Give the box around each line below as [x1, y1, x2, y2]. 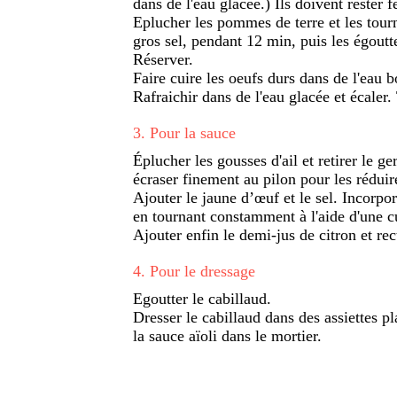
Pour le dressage [150, 261, 255, 280]
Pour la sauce [150, 123, 236, 142]
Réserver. [133, 50, 193, 68]
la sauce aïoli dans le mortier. [133, 326, 322, 345]
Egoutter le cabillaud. [133, 289, 271, 307]
